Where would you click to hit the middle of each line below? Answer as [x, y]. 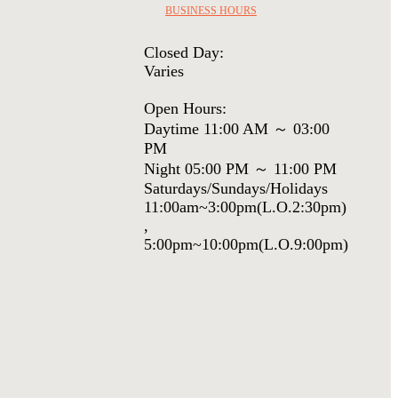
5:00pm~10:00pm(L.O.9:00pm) [246, 244]
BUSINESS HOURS [211, 12]
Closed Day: [184, 52]
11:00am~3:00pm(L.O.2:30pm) [245, 207]
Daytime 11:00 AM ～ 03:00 [237, 128]
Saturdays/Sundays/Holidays [236, 188]
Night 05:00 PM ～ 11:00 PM [240, 168]
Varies [164, 71]
